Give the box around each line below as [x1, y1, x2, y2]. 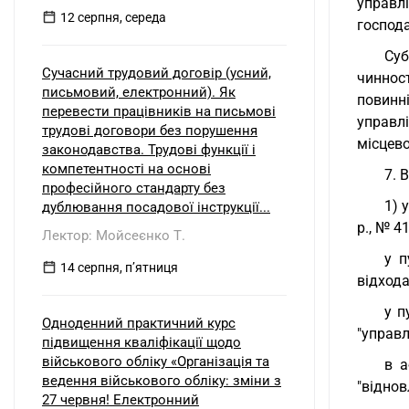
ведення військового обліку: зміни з [42, 372, 281, 389]
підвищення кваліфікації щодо [42, 334, 241, 351]
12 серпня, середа [60, 10, 166, 25]
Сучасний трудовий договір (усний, [42, 65, 271, 81]
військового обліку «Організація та [42, 353, 269, 370]
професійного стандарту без [42, 180, 225, 196]
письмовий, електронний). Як [42, 84, 236, 100]
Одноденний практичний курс [42, 315, 236, 331]
